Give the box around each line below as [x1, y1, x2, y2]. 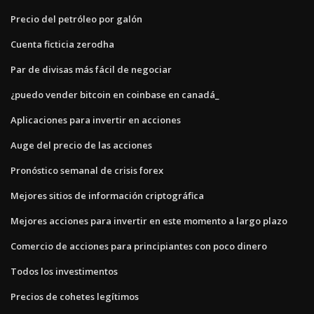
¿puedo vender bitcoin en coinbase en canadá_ [11, 88, 219, 101]
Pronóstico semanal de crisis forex [11, 163, 163, 177]
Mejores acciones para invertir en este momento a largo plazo [11, 214, 287, 227]
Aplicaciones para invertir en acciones [11, 113, 181, 126]
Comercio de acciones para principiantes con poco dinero [11, 239, 267, 252]
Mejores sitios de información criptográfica [11, 189, 204, 202]
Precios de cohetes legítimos [11, 289, 139, 303]
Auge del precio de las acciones [11, 138, 152, 151]
